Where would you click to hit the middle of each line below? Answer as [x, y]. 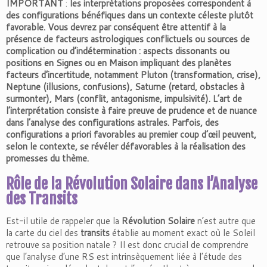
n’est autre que [225, 221]
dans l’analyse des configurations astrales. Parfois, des [112, 122]
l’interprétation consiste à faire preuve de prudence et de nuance [131, 111]
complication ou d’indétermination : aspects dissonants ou [118, 51]
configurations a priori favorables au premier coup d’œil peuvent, [131, 134]
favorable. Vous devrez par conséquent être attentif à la [116, 27]
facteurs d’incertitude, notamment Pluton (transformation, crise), [133, 75]
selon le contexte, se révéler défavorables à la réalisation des [126, 146]
